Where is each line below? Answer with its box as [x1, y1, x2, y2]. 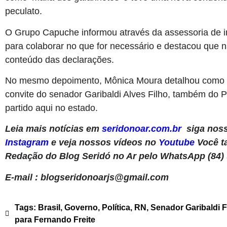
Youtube [159, 137, 195, 148]
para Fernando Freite [15, 215, 95, 224]
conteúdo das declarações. [5, 54, 114, 65]
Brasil [38, 203, 60, 212]
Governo [64, 203, 98, 212]
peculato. [5, 6, 42, 17]
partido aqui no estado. [5, 102, 98, 113]
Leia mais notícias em [5, 124, 102, 134]
